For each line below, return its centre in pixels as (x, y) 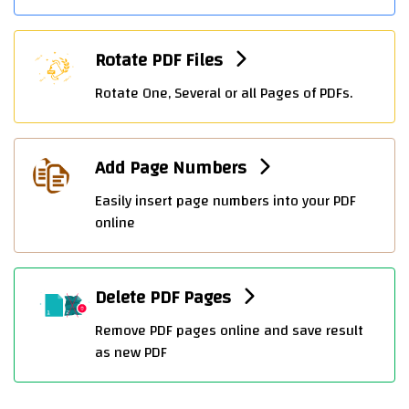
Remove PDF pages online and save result (229, 330)
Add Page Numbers (173, 168)
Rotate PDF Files (161, 60)
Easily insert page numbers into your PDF (225, 201)
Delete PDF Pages (165, 297)
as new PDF (131, 352)
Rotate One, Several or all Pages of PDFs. (223, 93)
